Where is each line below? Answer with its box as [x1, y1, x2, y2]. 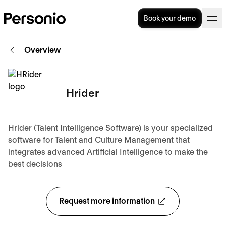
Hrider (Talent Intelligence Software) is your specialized [8, 123, 213, 133]
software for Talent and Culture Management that [8, 135, 190, 145]
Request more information [59, 196, 155, 206]
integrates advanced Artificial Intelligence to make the [8, 147, 208, 157]
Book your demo [144, 14, 196, 22]
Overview [24, 45, 61, 55]
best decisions [8, 159, 63, 169]
